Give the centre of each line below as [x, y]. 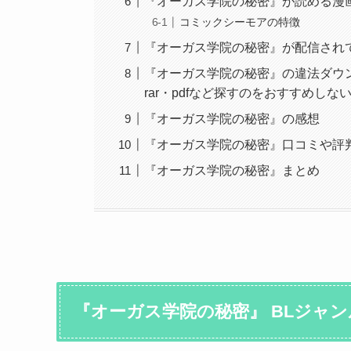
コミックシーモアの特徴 [240, 22]
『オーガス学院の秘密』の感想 [232, 119]
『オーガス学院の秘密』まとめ [232, 171]
